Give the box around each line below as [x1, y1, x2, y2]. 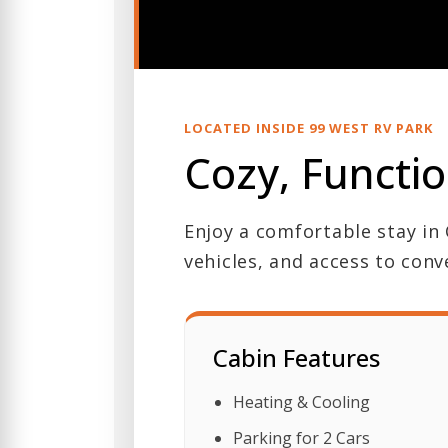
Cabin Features [213, 341, 380, 375]
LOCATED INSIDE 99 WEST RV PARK [184, 119, 433, 138]
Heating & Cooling [233, 391, 370, 414]
